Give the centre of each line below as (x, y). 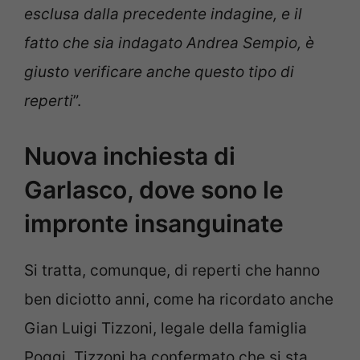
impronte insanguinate (154, 223)
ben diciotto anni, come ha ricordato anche (179, 299)
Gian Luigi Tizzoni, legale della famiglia (166, 328)
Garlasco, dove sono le (154, 189)
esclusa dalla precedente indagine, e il (163, 14)
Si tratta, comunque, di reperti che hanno (172, 270)
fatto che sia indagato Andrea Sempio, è (169, 43)
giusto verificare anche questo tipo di (159, 72)
